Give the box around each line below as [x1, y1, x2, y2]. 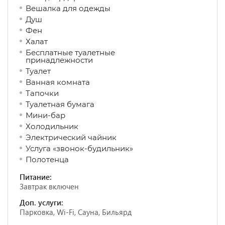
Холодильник [26, 122, 100, 131]
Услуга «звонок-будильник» [26, 144, 145, 153]
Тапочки [26, 88, 79, 98]
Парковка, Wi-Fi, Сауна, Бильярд [20, 207, 132, 217]
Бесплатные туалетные [26, 48, 115, 57]
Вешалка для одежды [26, 4, 143, 13]
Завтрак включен [20, 181, 79, 191]
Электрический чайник [26, 133, 137, 142]
